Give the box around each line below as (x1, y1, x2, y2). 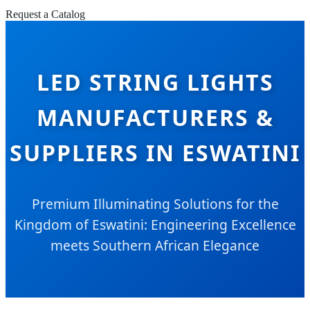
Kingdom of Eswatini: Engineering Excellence (14, 215, 296, 234)
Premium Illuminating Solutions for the (31, 194, 279, 213)
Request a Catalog (6, 8, 85, 20)
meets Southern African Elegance (51, 235, 259, 255)
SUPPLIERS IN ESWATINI (10, 137, 300, 167)
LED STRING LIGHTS (36, 66, 274, 97)
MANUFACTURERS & (36, 102, 274, 132)
